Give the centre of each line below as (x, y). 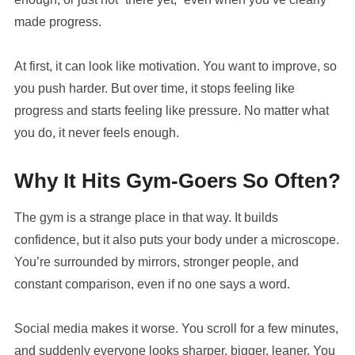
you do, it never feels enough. (96, 133)
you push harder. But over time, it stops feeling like (154, 89)
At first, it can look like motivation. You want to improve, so (175, 67)
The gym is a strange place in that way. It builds (146, 218)
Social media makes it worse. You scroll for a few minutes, (176, 329)
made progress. (57, 22)
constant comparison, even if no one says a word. (152, 284)
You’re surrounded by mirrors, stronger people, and (156, 262)
